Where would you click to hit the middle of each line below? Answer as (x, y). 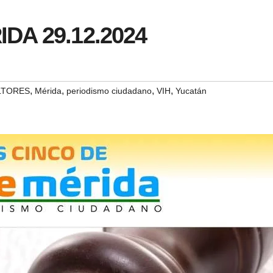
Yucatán (191, 91)
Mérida (48, 91)
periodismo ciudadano (109, 91)
